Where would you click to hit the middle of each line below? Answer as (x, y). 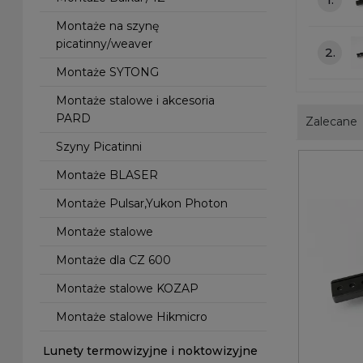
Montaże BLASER (107, 175)
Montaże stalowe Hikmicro (132, 317)
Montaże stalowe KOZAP (128, 288)
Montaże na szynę (108, 26)
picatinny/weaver (105, 44)
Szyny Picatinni (99, 147)
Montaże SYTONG (108, 72)
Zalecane (332, 122)
